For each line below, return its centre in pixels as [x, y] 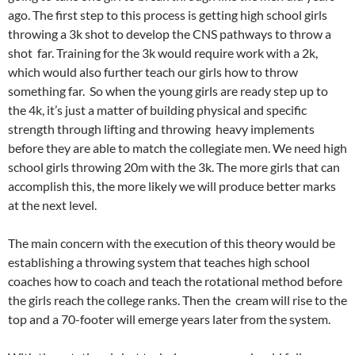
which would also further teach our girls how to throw [153, 72]
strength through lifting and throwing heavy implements [161, 129]
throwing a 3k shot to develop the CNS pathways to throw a [170, 34]
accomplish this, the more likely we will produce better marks [172, 186]
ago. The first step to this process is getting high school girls [168, 15]
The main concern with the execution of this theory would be [172, 243]
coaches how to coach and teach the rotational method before [175, 281]
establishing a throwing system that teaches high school [159, 262]
